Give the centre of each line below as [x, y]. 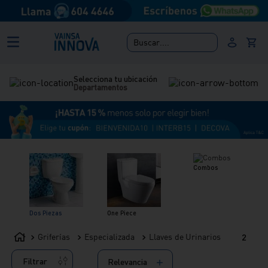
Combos [205, 167]
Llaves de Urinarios [185, 237]
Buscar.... [152, 42]
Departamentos [101, 87]
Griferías [54, 237]
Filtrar [35, 261]
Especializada [110, 237]
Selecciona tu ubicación [116, 78]
